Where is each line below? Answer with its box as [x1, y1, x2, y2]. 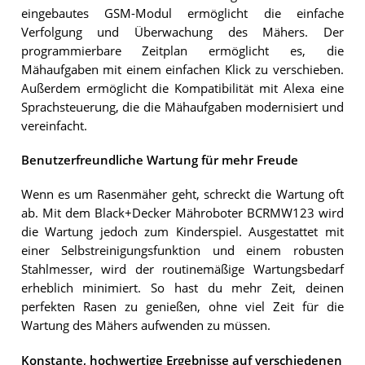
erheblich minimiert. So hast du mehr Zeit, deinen [20, 280, 344, 297]
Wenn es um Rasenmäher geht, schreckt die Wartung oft [20, 187, 344, 203]
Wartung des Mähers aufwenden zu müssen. [20, 318, 270, 334]
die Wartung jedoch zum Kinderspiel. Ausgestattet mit [20, 224, 344, 240]
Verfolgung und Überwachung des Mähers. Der [20, 24, 344, 40]
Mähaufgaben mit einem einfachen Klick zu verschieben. [20, 61, 344, 77]
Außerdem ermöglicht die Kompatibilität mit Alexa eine [20, 80, 344, 96]
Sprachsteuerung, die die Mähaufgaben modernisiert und [20, 99, 344, 115]
